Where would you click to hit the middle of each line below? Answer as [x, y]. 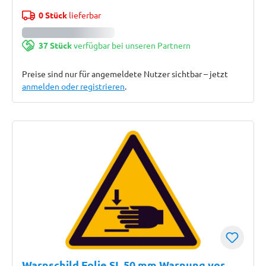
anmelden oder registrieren [73, 86]
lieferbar [84, 15]
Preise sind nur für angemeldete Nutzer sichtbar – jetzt [125, 74]
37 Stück [55, 45]
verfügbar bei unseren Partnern [131, 45]
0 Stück [53, 15]
